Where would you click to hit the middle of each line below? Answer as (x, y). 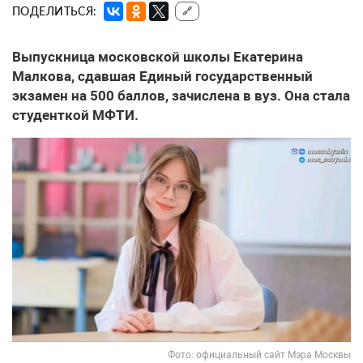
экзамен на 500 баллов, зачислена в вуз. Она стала (181, 96)
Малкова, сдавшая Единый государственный (162, 77)
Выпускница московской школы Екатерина (158, 57)
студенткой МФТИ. (75, 115)
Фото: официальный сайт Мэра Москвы (259, 354)
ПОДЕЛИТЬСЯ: (55, 11)
